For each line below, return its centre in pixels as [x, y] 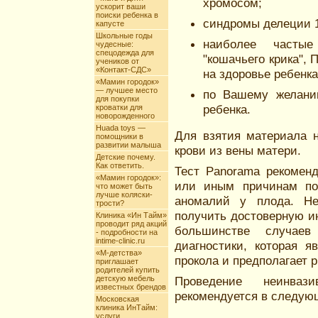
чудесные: [115, 44]
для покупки [117, 99]
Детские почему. [126, 157]
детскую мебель [125, 278]
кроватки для [119, 107]
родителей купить [128, 270]
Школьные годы [124, 35]
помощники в [120, 136]
